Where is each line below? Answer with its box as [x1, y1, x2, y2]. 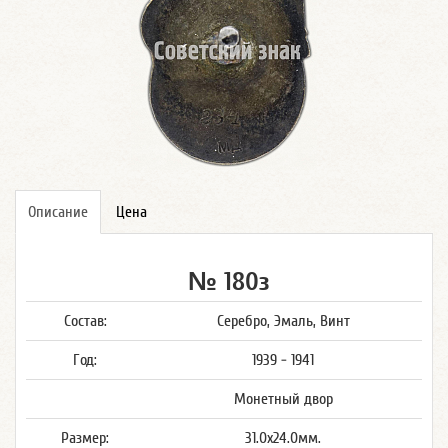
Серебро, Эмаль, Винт [216, 312, 350, 330]
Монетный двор [233, 390, 333, 408]
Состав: [63, 312, 107, 330]
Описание [28, 203, 88, 221]
